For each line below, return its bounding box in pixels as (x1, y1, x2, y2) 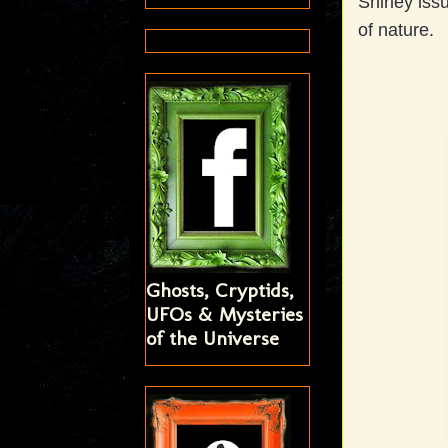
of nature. (357, 20, 439, 40)
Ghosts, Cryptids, (145, 277, 294, 302)
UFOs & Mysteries (145, 301, 303, 326)
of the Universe (145, 325, 279, 350)
